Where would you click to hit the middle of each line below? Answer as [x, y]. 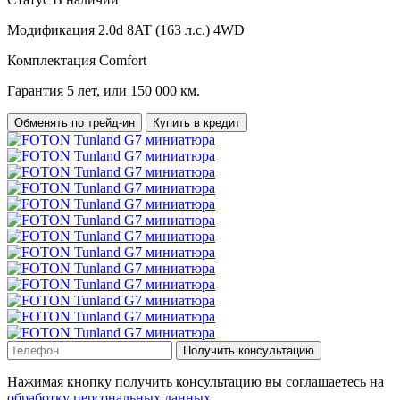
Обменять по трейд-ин [75, 123]
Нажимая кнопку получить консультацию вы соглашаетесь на [196, 382]
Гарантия [35, 91]
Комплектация [51, 61]
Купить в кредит [196, 123]
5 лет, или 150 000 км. [133, 91]
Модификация [51, 30]
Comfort [123, 61]
